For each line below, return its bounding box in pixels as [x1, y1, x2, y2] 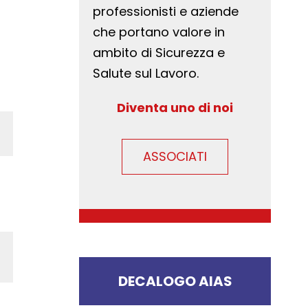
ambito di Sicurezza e [93, 44, 225, 61]
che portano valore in [93, 23, 225, 41]
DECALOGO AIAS [118, 272, 232, 291]
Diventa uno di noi [117, 99, 234, 116]
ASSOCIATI [143, 148, 208, 165]
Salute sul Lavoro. [93, 65, 199, 82]
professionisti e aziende [93, 3, 239, 20]
